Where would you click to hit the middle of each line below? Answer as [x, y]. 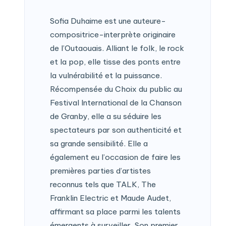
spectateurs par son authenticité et [116, 130]
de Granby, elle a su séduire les [105, 116]
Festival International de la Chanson [116, 102]
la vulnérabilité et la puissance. [106, 75]
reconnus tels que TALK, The [103, 184]
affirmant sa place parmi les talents [115, 211]
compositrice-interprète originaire [112, 34]
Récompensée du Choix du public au [116, 89]
